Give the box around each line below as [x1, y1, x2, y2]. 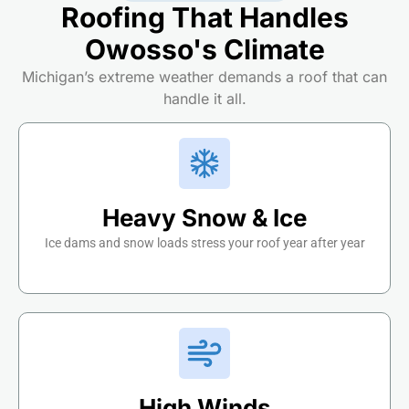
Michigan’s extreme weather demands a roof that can [22, 67, 387, 86]
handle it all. [163, 89, 246, 108]
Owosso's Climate [84, 32, 325, 66]
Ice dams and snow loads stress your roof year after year [44, 236, 365, 251]
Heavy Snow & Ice [102, 204, 307, 233]
